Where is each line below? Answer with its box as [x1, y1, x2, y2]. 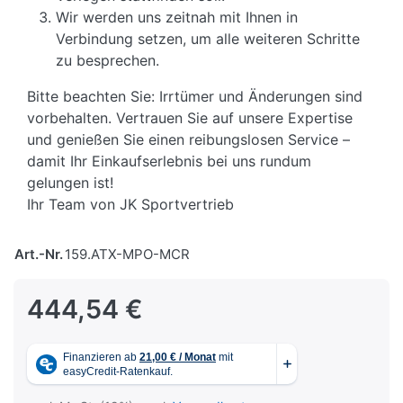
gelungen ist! [27, 174, 114, 193]
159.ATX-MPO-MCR [65, 246, 190, 264]
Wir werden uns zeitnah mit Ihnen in [56, 8, 299, 27]
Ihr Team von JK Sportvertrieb [27, 195, 235, 214]
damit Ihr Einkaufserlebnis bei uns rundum [27, 152, 312, 171]
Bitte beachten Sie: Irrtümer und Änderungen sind [27, 87, 363, 106]
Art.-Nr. [14, 246, 63, 264]
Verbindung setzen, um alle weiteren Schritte [56, 30, 361, 49]
